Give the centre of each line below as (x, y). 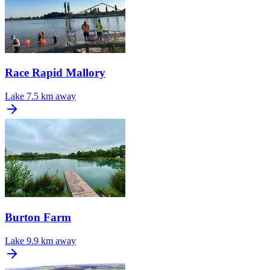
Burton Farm (38, 217)
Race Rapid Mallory (55, 73)
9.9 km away (51, 240)
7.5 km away (51, 96)
